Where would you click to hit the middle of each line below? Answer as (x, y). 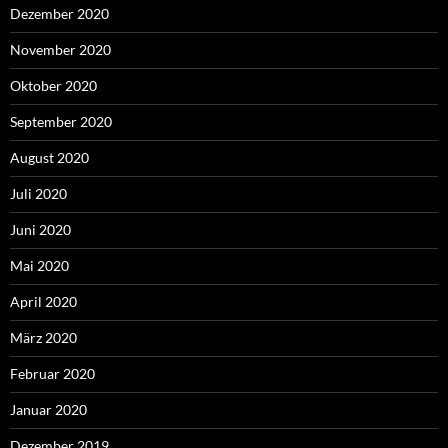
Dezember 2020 (59, 13)
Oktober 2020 (53, 85)
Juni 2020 (40, 229)
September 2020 (61, 121)
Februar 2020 (52, 373)
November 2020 (60, 49)
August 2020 (49, 157)
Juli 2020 (38, 193)
